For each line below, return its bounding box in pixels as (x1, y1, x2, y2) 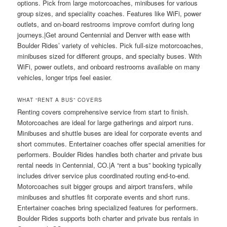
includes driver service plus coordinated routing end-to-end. (17, 170, 191, 180)
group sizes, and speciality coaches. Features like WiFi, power (17, 8, 202, 18)
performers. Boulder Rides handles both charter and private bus (17, 149, 203, 159)
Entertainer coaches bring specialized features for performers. (17, 202, 199, 212)
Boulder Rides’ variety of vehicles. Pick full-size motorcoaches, (17, 40, 204, 50)
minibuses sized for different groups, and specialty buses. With (17, 51, 202, 61)
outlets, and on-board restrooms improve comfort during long (17, 19, 195, 29)
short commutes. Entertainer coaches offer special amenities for (17, 138, 206, 148)
